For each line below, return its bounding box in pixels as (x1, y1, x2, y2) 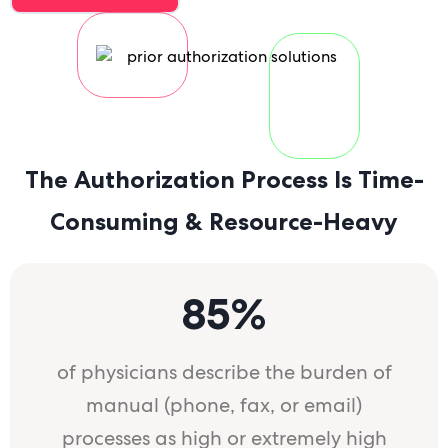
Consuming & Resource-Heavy (50, 206, 398, 238)
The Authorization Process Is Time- (24, 164, 424, 196)
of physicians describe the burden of (56, 359, 392, 386)
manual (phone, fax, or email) (86, 392, 362, 419)
